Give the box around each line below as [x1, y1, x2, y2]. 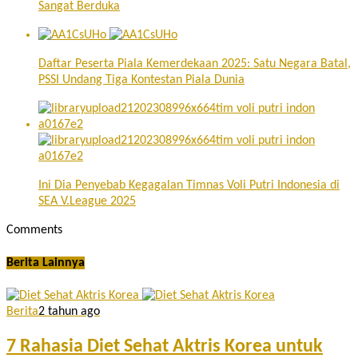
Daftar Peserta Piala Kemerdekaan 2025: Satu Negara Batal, [38, 57, 351, 70]
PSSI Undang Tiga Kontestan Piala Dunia [38, 73, 245, 86]
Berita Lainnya [6, 256, 85, 269]
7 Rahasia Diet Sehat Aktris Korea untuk [6, 336, 323, 356]
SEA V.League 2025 [38, 194, 136, 208]
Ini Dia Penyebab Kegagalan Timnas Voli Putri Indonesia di [38, 178, 340, 192]
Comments [6, 223, 62, 237]
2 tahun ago [38, 305, 100, 319]
